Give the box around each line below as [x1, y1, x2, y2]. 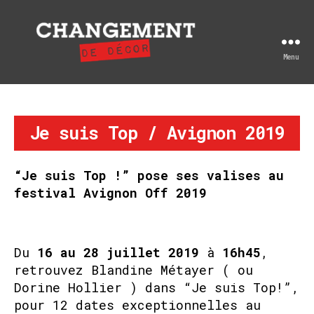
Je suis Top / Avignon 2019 [29, 121, 285, 144]
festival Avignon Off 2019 [14, 184, 207, 201]
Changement [34, 61, 107, 78]
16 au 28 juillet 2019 [37, 243, 199, 261]
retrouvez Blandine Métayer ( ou [14, 261, 253, 278]
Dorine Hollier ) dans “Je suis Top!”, [14, 278, 299, 296]
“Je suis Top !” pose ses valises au [14, 166, 284, 184]
